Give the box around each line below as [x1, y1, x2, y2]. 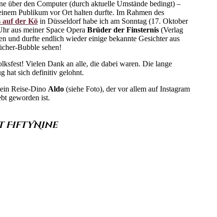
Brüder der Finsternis [87, 26, 159, 34]
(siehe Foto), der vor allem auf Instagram [64, 85, 190, 93]
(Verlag [159, 26, 184, 34]
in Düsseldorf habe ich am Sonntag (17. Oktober [38, 17, 188, 26]
